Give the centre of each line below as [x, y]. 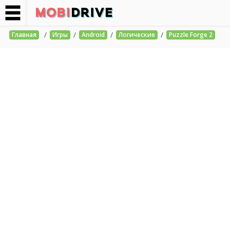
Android [93, 35]
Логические [137, 35]
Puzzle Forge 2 [191, 35]
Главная [24, 35]
